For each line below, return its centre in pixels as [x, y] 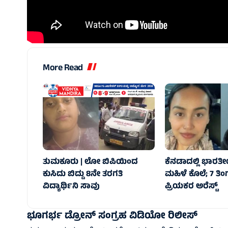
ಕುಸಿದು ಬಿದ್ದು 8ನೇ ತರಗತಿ [83, 175]
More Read [63, 68]
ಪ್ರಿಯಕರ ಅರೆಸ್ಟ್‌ [191, 187]
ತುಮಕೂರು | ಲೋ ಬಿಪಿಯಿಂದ [91, 163]
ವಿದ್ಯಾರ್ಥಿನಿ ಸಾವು [72, 187]
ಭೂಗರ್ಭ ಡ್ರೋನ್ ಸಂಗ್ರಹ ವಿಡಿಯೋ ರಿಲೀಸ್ [112, 217]
